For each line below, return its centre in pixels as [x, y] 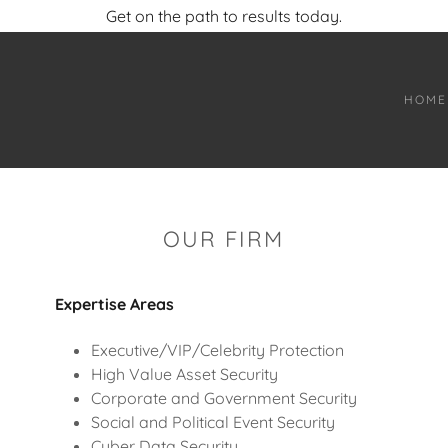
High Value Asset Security [185, 374]
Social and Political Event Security [213, 422]
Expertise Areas [114, 304]
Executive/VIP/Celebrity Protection [220, 350]
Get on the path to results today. [224, 16]
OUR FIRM [224, 239]
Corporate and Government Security [224, 398]
